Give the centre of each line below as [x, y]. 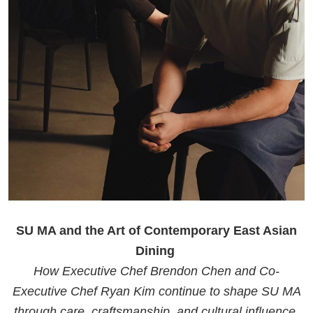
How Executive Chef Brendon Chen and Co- [156, 271]
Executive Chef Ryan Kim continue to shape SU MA [156, 291]
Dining [156, 250]
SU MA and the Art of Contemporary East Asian [156, 230]
